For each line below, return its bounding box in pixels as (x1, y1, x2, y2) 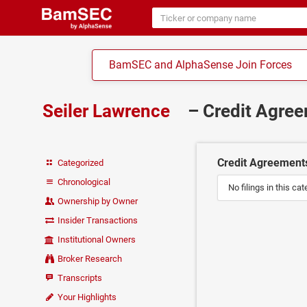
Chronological (56, 177, 111, 188)
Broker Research (58, 254, 123, 265)
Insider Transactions (56, 215, 138, 226)
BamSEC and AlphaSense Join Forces (109, 58, 293, 71)
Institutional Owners (56, 234, 136, 245)
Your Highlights (56, 292, 117, 303)
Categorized (56, 158, 104, 169)
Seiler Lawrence (42, 101, 174, 121)
